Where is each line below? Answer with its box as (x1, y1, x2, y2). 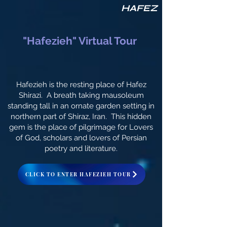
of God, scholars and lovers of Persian (15, 133, 147, 142)
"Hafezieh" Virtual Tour (23, 34, 139, 47)
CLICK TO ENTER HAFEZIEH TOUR (25, 171, 131, 178)
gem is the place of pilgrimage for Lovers (9, 123, 153, 132)
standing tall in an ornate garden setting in (8, 101, 155, 110)
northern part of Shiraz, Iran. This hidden (11, 112, 152, 121)
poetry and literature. (45, 144, 118, 153)
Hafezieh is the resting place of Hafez (16, 80, 146, 89)
